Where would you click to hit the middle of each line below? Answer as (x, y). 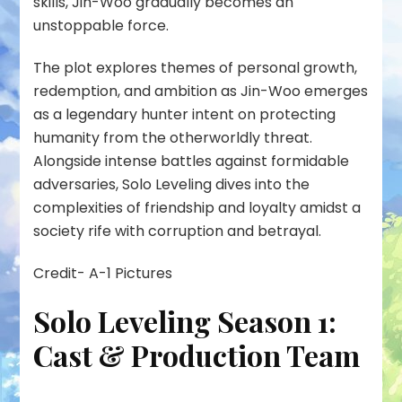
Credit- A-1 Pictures (103, 274)
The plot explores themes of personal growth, (196, 68)
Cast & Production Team (197, 355)
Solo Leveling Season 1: (185, 321)
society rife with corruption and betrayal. (179, 232)
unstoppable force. (101, 26)
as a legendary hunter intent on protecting (185, 115)
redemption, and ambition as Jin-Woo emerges (201, 92)
